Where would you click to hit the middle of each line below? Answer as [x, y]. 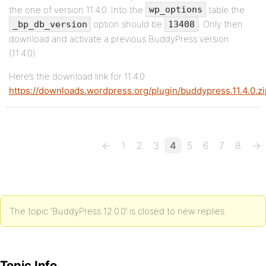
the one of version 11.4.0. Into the [77, 10]
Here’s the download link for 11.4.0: [78, 76]
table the [225, 10]
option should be [128, 24]
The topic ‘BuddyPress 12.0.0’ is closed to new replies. [118, 211]
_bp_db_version [50, 24]
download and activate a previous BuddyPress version [119, 39]
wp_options [176, 10]
